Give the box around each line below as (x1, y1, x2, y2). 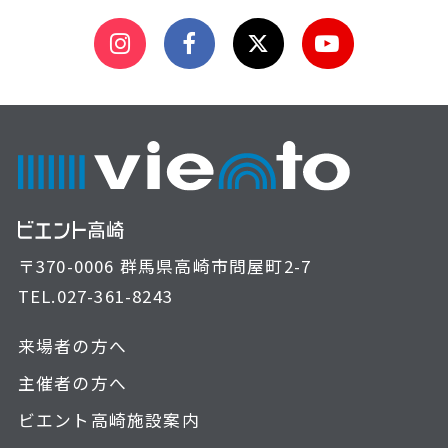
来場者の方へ (17, 334, 128, 359)
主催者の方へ (17, 371, 128, 396)
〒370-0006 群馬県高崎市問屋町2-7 (17, 253, 312, 278)
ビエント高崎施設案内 (17, 408, 200, 433)
